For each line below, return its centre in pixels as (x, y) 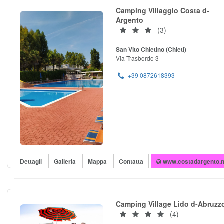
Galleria (66, 162)
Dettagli (32, 162)
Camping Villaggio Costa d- (163, 10)
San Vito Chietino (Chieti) (151, 49)
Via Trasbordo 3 (137, 58)
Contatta (131, 162)
